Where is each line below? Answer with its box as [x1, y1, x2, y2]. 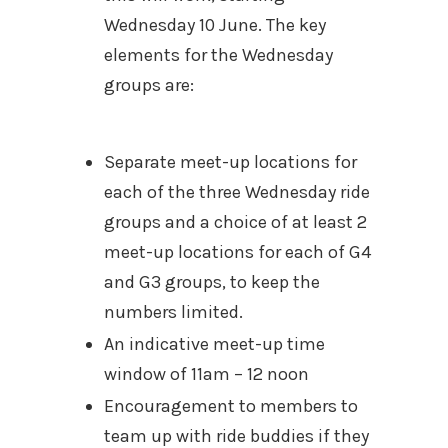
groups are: [104, 74, 194, 96]
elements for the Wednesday [104, 44, 333, 66]
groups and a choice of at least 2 [104, 211, 367, 233]
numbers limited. [104, 301, 243, 323]
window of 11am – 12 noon [104, 363, 309, 385]
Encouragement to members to [104, 395, 358, 417]
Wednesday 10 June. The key [104, 14, 326, 36]
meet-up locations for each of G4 [104, 241, 371, 263]
